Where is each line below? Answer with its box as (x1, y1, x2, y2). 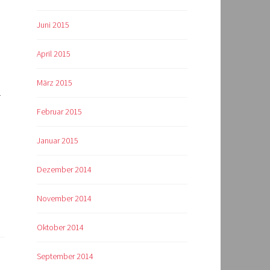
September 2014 (37, 250, 93, 262)
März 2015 (37, 77, 72, 88)
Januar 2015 (37, 134, 78, 146)
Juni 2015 (37, 19, 69, 30)
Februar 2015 (37, 105, 82, 117)
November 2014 (37, 192, 92, 204)
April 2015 (37, 48, 71, 59)
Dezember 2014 (37, 163, 92, 175)
